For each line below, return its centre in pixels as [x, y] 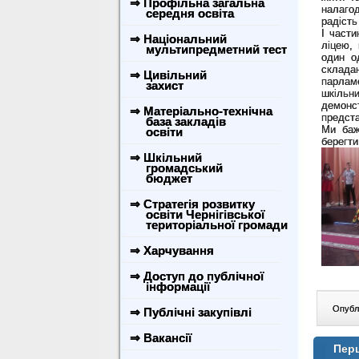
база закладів [176, 121]
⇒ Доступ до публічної [197, 276]
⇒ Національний [178, 39]
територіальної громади [207, 225]
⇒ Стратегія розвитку [192, 204]
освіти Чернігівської [196, 214]
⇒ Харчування [172, 250]
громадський [175, 168]
